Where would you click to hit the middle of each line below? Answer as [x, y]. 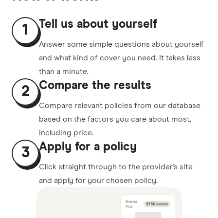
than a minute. [64, 71]
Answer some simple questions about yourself [121, 44]
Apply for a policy [88, 147]
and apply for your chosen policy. [98, 180]
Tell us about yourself [98, 24]
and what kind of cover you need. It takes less [120, 58]
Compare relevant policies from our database [120, 105]
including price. [66, 133]
